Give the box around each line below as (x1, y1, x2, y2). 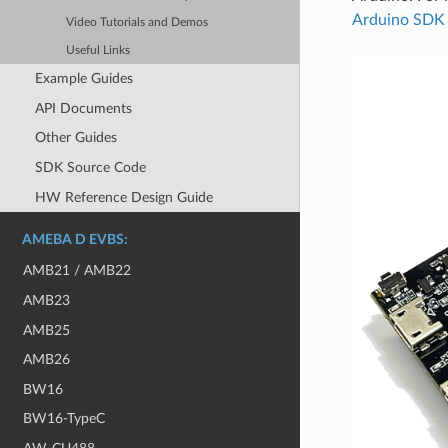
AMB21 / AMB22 (23, 263, 132, 279)
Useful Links (66, 44, 131, 56)
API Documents (34, 100, 132, 116)
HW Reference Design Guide (34, 189, 213, 205)
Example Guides (34, 71, 133, 87)
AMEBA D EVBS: (22, 233, 128, 248)
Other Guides (34, 130, 117, 146)
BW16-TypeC (23, 411, 106, 427)
